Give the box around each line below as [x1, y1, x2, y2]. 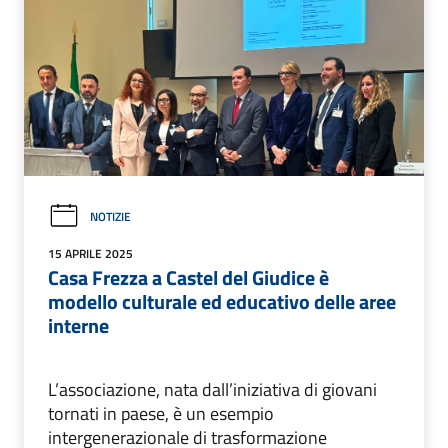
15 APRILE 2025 [48, 243, 133, 263]
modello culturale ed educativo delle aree [48, 285, 396, 317]
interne [48, 309, 109, 341]
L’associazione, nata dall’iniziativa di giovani [48, 375, 377, 403]
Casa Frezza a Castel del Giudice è [48, 261, 329, 293]
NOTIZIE [90, 206, 131, 226]
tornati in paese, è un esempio [48, 399, 274, 427]
